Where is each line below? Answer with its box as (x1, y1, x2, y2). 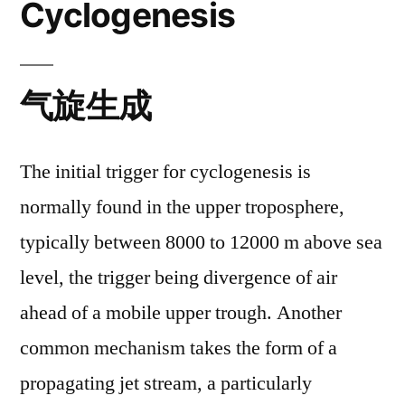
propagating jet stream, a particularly (20, 371, 312, 396)
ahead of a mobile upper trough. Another (20, 300, 342, 325)
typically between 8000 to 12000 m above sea (20, 230, 382, 255)
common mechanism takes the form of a (20, 335, 337, 361)
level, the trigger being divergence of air (20, 265, 337, 290)
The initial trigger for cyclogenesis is (20, 159, 311, 184)
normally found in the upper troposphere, (20, 194, 344, 220)
